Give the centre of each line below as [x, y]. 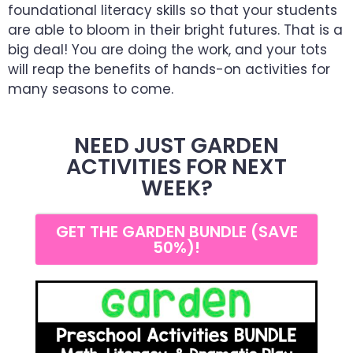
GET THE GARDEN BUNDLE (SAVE [176, 232]
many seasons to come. [91, 89]
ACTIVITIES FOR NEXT [176, 167]
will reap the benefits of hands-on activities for [169, 70]
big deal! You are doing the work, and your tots [167, 50]
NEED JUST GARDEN [176, 146]
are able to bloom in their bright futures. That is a [175, 30]
